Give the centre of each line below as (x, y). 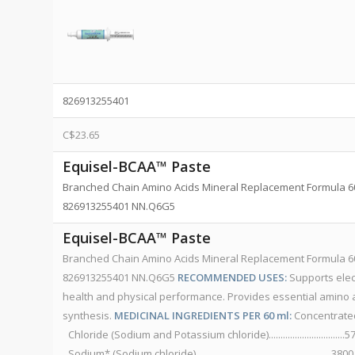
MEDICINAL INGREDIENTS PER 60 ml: (203, 316)
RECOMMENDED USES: (232, 278)
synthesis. (88, 316)
